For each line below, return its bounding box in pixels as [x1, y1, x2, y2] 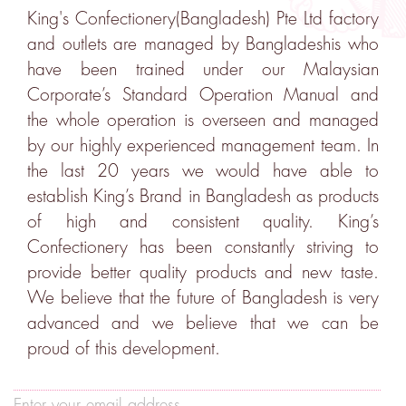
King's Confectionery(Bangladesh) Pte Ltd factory [27, 10, 379, 28]
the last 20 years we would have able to [27, 162, 379, 180]
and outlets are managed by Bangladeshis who [27, 35, 379, 53]
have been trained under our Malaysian [27, 61, 379, 79]
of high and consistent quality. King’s [27, 213, 379, 231]
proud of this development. [27, 340, 220, 358]
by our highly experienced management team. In [27, 137, 379, 155]
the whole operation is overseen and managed [27, 111, 379, 130]
